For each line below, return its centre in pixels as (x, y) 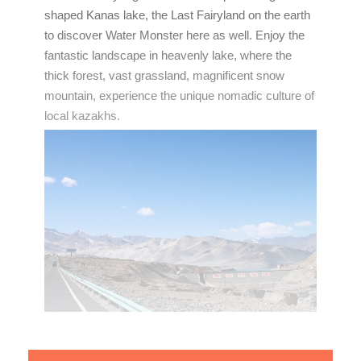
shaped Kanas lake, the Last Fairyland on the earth (177, 15)
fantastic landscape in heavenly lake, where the (168, 56)
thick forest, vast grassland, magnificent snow (164, 76)
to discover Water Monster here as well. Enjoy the (174, 35)
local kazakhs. (82, 116)
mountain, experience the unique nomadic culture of (179, 96)
